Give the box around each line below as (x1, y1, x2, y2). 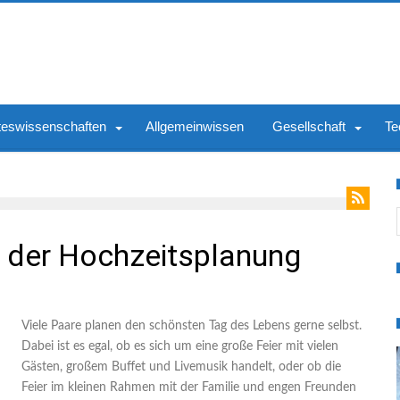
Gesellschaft (272, 119, 346, 134)
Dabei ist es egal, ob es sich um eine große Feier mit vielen (21, 340, 338, 353)
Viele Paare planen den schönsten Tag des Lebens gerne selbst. (21, 320, 362, 332)
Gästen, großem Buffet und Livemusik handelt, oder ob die (21, 361, 341, 373)
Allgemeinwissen (146, 119, 244, 134)
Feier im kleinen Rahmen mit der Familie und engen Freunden (21, 381, 356, 394)
